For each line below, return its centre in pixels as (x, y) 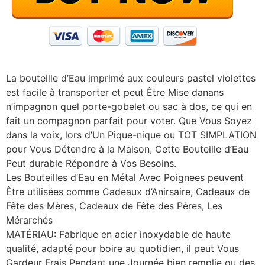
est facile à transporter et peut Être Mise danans (115, 92)
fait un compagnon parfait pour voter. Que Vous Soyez (129, 120)
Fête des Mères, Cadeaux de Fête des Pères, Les (114, 206)
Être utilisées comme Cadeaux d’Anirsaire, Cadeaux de (128, 191)
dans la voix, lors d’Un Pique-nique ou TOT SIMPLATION (131, 135)
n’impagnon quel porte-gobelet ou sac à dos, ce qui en (129, 106)
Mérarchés (29, 220)
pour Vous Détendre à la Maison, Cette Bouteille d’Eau (127, 149)
